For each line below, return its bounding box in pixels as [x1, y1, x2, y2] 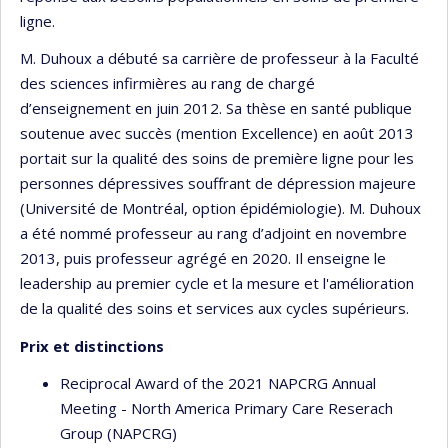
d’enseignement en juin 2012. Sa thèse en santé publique [20, 98, 412, 119]
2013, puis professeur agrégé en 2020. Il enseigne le [20, 248, 386, 269]
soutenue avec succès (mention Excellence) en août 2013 [20, 123, 414, 144]
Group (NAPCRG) [60, 423, 177, 444]
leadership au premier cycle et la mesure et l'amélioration [20, 273, 414, 294]
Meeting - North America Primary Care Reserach [60, 398, 393, 419]
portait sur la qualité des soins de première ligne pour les [20, 148, 414, 169]
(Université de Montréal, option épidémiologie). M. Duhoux [20, 198, 421, 219]
